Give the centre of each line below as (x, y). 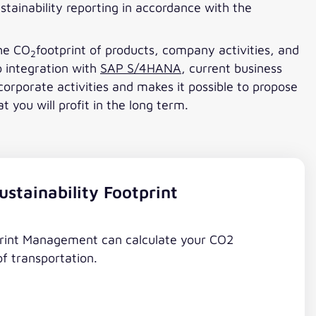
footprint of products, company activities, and (168, 50)
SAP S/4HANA (141, 68)
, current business (232, 68)
